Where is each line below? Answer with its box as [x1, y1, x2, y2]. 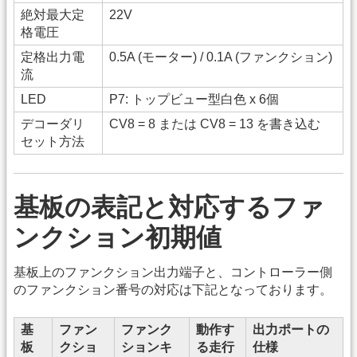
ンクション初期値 [14, 222, 222, 252]
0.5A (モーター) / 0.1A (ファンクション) [109, 50, 332, 65]
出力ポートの [253, 322, 329, 336]
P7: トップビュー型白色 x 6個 [109, 92, 279, 107]
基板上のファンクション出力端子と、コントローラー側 [14, 265, 332, 280]
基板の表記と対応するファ [14, 192, 324, 222]
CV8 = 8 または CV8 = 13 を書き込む [109, 117, 320, 131]
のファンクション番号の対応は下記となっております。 [14, 283, 332, 297]
